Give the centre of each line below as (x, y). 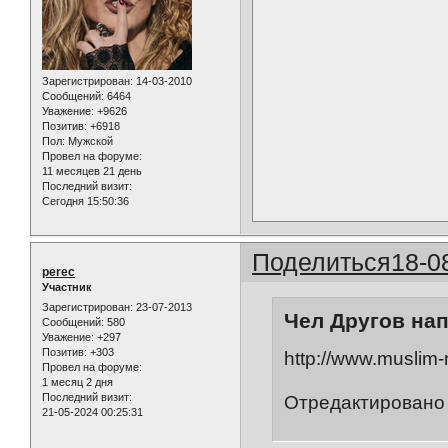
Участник (67, 287)
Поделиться (322, 262)
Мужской (89, 140)
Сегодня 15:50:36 (85, 200)
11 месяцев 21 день (92, 170)
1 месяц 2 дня (77, 381)
